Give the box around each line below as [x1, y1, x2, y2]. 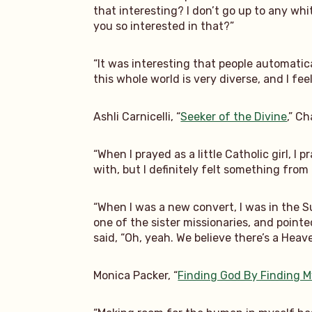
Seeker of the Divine [180, 109, 288, 123]
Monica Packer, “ [93, 268, 178, 282]
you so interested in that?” [93, 19, 235, 33]
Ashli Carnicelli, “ [93, 109, 181, 123]
